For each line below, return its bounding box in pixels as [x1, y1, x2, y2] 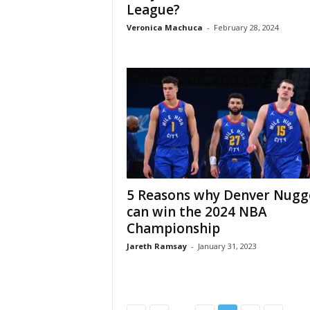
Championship [126, 219, 220, 237]
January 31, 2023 [197, 241, 257, 251]
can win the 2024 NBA [126, 203, 267, 221]
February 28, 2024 [213, 22, 279, 33]
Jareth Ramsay [126, 241, 187, 251]
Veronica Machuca [126, 22, 203, 33]
